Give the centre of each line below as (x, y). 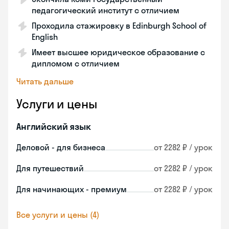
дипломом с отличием (76, 63)
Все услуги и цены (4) (58, 215)
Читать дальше (45, 81)
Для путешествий (50, 168)
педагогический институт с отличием (106, 10)
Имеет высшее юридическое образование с (118, 52)
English (45, 37)
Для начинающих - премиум (72, 189)
